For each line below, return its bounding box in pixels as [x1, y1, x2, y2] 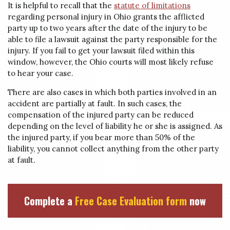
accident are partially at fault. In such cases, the [8, 99, 182, 108]
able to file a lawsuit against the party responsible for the [8, 34, 217, 44]
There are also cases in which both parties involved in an [8, 87, 217, 97]
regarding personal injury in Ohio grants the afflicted [8, 12, 204, 22]
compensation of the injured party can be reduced [8, 110, 194, 120]
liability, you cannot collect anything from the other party [8, 144, 219, 154]
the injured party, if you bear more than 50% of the [8, 132, 195, 142]
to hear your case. [8, 68, 75, 78]
